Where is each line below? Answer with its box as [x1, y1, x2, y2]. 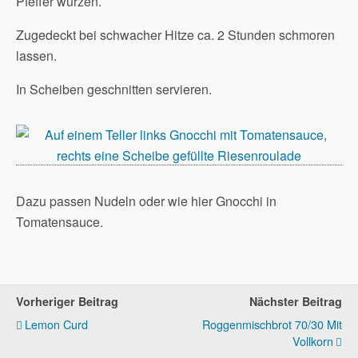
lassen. [16, 46, 57, 65]
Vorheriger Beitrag [16, 293, 118, 309]
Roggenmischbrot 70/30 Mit [202, 316, 342, 332]
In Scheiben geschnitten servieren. [16, 80, 212, 98]
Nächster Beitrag [249, 293, 342, 309]
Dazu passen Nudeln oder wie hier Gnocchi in [16, 192, 276, 210]
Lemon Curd [25, 316, 88, 332]
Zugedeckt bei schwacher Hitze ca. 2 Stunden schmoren [16, 26, 335, 44]
